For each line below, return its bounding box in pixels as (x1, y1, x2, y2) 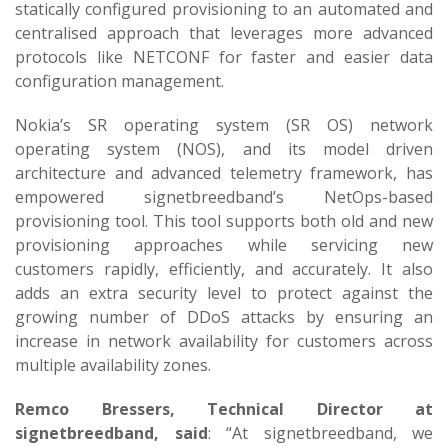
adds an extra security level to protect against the (15, 282, 433, 304)
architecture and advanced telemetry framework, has (15, 162, 433, 184)
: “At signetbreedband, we (207, 422, 433, 444)
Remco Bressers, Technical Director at (15, 398, 433, 420)
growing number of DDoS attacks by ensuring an (15, 306, 433, 328)
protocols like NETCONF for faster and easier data (15, 46, 433, 68)
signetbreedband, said (15, 422, 208, 444)
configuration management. (15, 70, 224, 92)
